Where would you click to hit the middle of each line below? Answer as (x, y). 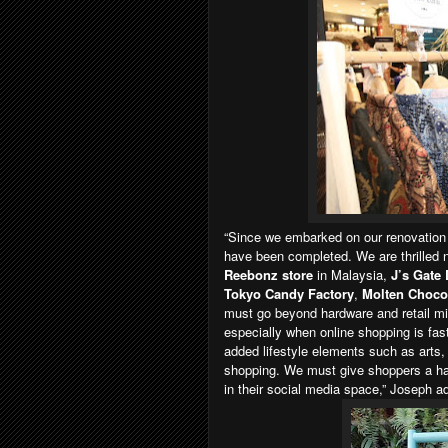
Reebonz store (270, 274)
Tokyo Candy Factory (289, 293)
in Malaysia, (352, 274)
